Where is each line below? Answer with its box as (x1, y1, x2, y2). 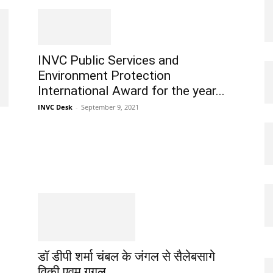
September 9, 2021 (81, 102, 139, 112)
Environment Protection (38, 68, 171, 83)
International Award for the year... (38, 83, 225, 99)
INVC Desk (38, 102, 73, 112)
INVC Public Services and (38, 53, 179, 68)
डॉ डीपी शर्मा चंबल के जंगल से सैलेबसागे (38, 249, 215, 264)
